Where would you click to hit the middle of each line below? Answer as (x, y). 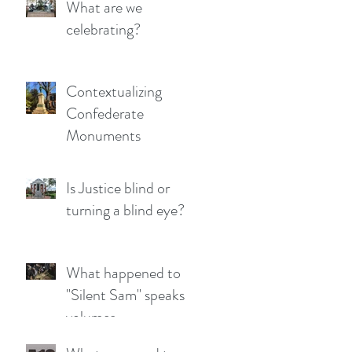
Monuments (103, 136)
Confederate (105, 114)
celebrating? (103, 29)
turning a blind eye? (125, 210)
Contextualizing (114, 92)
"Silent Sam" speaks (125, 295)
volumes (91, 317)
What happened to (123, 273)
